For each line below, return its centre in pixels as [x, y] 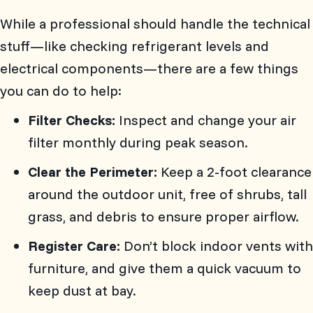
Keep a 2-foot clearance [234, 171]
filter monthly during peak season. [138, 142]
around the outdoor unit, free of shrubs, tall [167, 194]
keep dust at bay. [82, 290]
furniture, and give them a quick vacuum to [165, 268]
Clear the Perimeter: [93, 171]
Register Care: [74, 245]
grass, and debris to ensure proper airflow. [163, 216]
